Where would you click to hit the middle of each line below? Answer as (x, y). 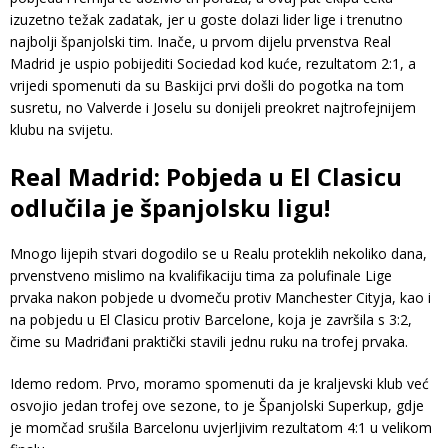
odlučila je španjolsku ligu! (170, 208)
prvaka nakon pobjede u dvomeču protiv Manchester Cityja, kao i (220, 298)
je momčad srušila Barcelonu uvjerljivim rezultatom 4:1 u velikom (221, 428)
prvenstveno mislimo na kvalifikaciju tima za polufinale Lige (201, 276)
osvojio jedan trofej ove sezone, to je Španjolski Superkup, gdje (217, 406)
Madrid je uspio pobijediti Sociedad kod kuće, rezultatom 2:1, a (213, 64)
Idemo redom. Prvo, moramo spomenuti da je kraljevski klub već (219, 384)
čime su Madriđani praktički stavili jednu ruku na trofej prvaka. (209, 342)
